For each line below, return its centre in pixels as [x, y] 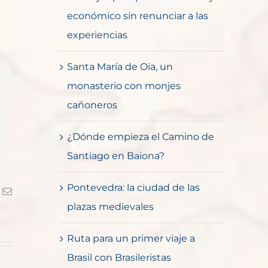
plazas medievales [110, 207]
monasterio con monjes [124, 86]
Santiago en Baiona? [116, 156]
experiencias [97, 35]
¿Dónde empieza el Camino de [141, 137]
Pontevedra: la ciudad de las [133, 188]
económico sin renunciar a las [138, 16]
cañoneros [92, 105]
